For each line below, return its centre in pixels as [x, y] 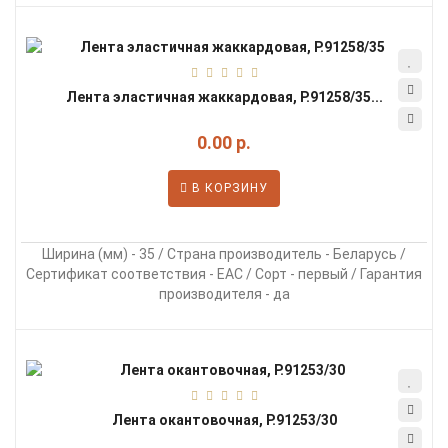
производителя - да [224, 294]
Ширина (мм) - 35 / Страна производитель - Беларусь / [224, 254]
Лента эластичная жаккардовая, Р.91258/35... [224, 97]
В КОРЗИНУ [228, 188]
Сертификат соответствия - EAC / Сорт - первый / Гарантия [224, 274]
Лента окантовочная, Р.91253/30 [224, 420]
